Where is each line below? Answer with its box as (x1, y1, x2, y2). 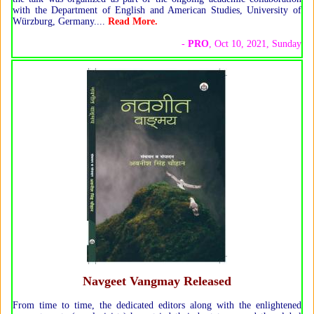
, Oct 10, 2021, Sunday (209, 39, 301, 50)
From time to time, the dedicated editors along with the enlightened (13, 300, 301, 311)
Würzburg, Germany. (13, 16, 97, 27)
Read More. (108, 16, 158, 27)
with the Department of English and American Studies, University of (13, 5, 301, 16)
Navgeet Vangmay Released (83, 274, 231, 289)
